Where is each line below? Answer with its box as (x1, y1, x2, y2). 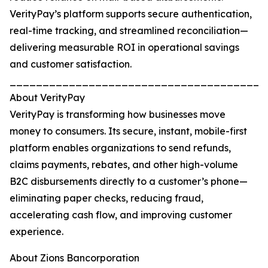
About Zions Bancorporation (10, 252, 139, 264)
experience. (10, 226, 63, 237)
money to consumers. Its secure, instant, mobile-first (10, 125, 247, 137)
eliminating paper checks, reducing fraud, (10, 192, 203, 204)
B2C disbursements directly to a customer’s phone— (10, 175, 248, 187)
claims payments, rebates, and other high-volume (10, 159, 238, 170)
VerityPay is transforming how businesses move (10, 108, 226, 120)
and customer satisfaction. (10, 58, 132, 70)
